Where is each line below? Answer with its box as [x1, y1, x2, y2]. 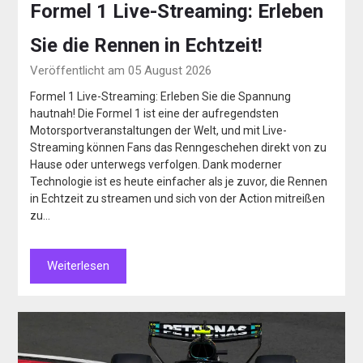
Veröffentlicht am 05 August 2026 [30, 62, 212, 78]
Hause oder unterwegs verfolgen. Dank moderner [30, 157, 283, 171]
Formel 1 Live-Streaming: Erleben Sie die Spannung [30, 89, 292, 103]
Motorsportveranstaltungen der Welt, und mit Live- [30, 123, 288, 137]
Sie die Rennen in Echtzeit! [30, 33, 263, 57]
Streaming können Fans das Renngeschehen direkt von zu [30, 140, 327, 154]
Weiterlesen [47, 258, 110, 273]
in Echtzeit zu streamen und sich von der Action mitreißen [30, 191, 326, 205]
